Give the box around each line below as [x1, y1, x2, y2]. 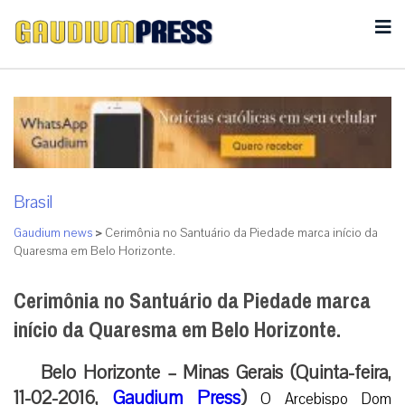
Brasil [14, 190, 52, 214]
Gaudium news [14, 224, 92, 241]
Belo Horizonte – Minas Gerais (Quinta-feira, [41, 359, 391, 385]
